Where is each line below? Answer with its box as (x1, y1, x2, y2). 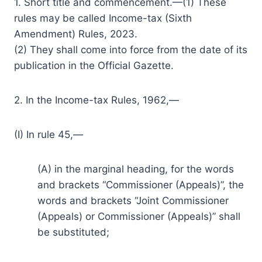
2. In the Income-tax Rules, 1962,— (14, 94, 179, 106)
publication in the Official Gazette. (14, 59, 174, 71)
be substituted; (37, 226, 109, 238)
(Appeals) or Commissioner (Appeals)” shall (37, 210, 240, 222)
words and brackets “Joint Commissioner (37, 194, 229, 206)
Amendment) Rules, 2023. (14, 27, 137, 40)
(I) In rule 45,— (14, 128, 83, 140)
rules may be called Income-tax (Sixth (14, 12, 192, 24)
